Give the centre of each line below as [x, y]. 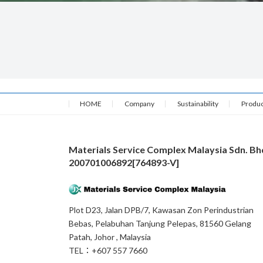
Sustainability [198, 103]
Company [139, 103]
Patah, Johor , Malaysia [110, 237]
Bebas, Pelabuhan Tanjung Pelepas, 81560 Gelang [160, 223]
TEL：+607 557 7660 [108, 250]
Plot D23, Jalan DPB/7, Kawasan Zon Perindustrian [161, 210]
